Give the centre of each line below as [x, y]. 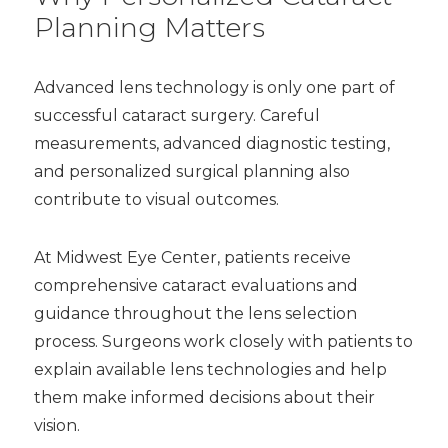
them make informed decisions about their [204, 397]
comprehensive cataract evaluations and [195, 285]
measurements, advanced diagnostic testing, [211, 143]
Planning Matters [149, 27]
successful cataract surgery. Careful [176, 115]
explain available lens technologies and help [210, 369]
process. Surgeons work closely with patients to [223, 341]
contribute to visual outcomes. [156, 199]
